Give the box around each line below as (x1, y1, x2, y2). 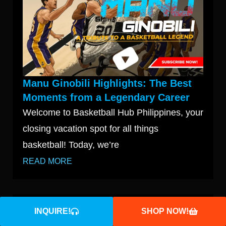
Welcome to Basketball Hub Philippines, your (23, 107, 203, 118)
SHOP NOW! (141, 207, 189, 215)
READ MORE (23, 156, 72, 165)
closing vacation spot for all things (23, 124, 158, 134)
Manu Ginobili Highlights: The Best (23, 78, 192, 89)
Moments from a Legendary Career (23, 92, 190, 103)
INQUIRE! (34, 207, 71, 215)
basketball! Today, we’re (23, 140, 119, 150)
